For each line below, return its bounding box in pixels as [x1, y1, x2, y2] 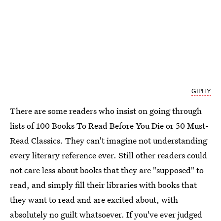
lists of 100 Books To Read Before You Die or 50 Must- [10, 120, 209, 132]
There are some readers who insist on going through [10, 105, 202, 117]
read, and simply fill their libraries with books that [10, 179, 197, 191]
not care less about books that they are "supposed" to [10, 164, 204, 176]
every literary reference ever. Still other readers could [10, 149, 207, 161]
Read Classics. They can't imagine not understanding [10, 135, 207, 147]
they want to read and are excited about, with [10, 194, 178, 206]
